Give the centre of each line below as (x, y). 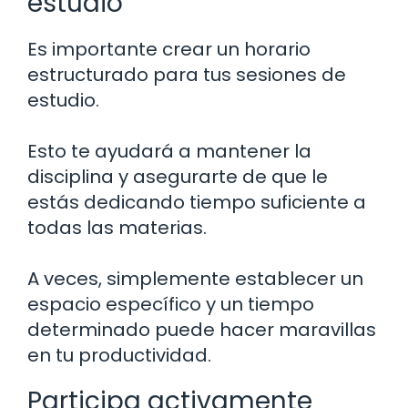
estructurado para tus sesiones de (187, 74)
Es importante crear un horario (169, 49)
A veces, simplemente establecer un (195, 278)
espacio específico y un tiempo (171, 304)
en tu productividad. (119, 355)
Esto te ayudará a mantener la (169, 151)
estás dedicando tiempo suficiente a (197, 202)
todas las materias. (117, 227)
